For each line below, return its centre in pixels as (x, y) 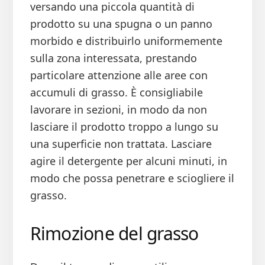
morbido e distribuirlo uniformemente (126, 41)
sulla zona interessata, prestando (113, 58)
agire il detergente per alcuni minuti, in (128, 161)
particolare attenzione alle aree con (119, 75)
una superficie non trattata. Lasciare (121, 144)
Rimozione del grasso (114, 234)
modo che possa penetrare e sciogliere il (132, 178)
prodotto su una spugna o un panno (121, 24)
